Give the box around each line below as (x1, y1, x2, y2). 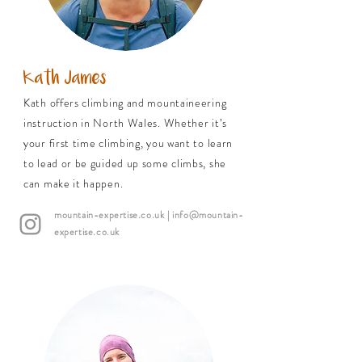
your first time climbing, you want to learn (23, 135, 234, 151)
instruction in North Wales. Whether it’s (23, 115, 227, 131)
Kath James (23, 68, 107, 90)
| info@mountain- (164, 208, 244, 222)
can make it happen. (23, 175, 124, 192)
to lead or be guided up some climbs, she (23, 155, 226, 171)
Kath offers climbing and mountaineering (23, 95, 227, 111)
